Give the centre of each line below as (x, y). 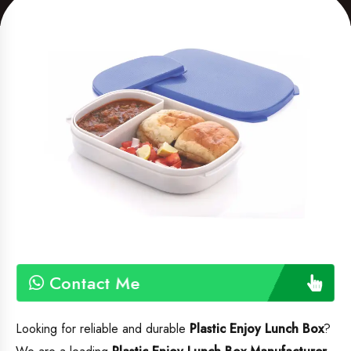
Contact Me (92, 282)
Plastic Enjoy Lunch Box (257, 329)
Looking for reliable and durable (103, 329)
